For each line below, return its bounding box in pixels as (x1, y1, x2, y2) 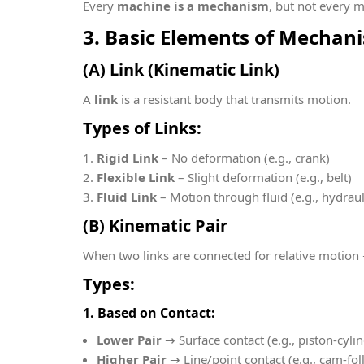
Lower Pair (97, 331, 162, 348)
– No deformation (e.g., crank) (158, 149, 330, 166)
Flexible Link (97, 169, 175, 185)
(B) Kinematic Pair (83, 214, 227, 236)
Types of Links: (83, 117, 201, 139)
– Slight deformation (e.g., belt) (175, 169, 352, 185)
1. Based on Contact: (83, 304, 215, 322)
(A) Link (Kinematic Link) (83, 58, 279, 80)
